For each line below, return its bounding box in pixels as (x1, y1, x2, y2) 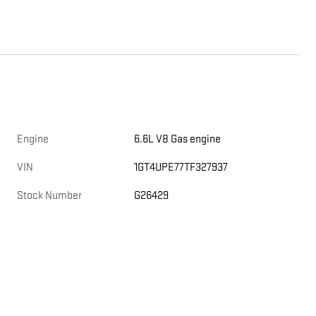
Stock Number (17, 189, 82, 203)
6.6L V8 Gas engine (134, 133, 221, 147)
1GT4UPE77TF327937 (134, 161, 229, 175)
